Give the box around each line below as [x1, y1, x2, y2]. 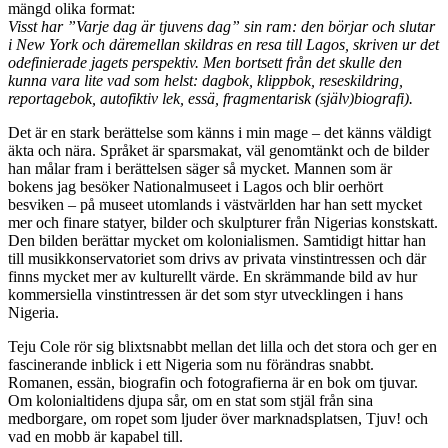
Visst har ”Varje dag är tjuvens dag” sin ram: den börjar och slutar [8, 17, 435, 35]
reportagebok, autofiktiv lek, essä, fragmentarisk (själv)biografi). [8, 89, 413, 107]
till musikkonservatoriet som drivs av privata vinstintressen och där [8, 249, 426, 267]
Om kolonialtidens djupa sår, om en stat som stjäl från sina [8, 391, 373, 409]
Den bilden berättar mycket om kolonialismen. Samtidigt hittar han [8, 231, 426, 249]
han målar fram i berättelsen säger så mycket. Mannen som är [8, 159, 392, 177]
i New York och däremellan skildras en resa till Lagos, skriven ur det [8, 35, 439, 53]
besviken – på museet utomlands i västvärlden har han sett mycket [8, 195, 422, 213]
